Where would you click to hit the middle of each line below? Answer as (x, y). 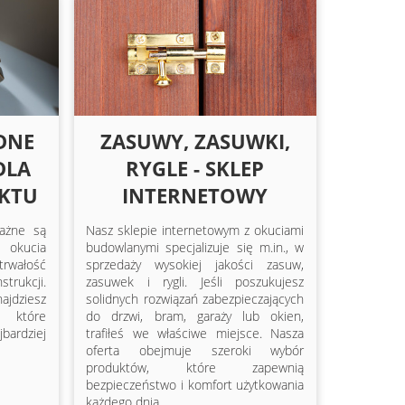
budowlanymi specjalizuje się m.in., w (195, 248)
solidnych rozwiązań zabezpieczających (195, 299)
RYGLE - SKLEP (195, 169)
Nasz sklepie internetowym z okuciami (195, 231)
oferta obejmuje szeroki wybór (195, 351)
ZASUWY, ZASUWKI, (195, 141)
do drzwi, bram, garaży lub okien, (195, 316)
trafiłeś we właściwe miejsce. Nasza (195, 334)
